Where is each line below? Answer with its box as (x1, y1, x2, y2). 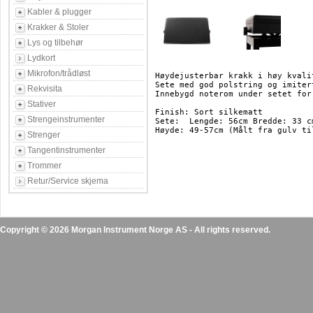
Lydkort (27, 53, 55, 63)
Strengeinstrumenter (27, 115, 105, 124)
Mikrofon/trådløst (27, 68, 90, 78)
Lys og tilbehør (27, 38, 83, 48)
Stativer (27, 99, 56, 109)
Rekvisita (27, 84, 62, 94)
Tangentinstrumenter (27, 145, 105, 155)
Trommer (27, 161, 61, 170)
